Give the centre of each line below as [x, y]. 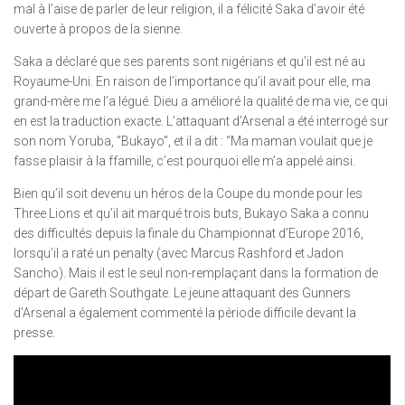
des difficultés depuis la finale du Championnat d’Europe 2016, [188, 233]
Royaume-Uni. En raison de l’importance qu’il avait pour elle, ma [192, 81]
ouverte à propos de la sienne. [98, 28]
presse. [34, 332]
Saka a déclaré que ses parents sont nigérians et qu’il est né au [189, 61]
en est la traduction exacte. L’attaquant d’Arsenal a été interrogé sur [201, 121]
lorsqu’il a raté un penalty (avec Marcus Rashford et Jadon [179, 253]
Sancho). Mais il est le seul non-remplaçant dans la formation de [196, 273]
